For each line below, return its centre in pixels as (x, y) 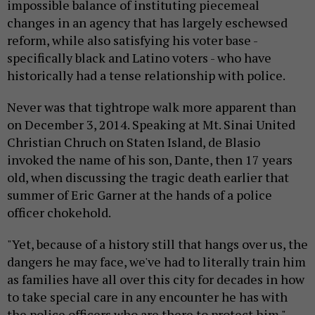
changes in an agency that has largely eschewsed (147, 22)
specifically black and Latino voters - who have (139, 57)
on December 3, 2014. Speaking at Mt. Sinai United (151, 124)
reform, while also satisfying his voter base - (132, 40)
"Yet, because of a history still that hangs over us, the (157, 244)
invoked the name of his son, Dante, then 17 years (150, 159)
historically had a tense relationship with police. (147, 75)
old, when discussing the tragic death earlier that (148, 177)
